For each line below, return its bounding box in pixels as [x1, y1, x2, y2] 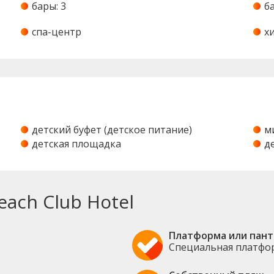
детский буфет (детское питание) [32, 123, 193, 137]
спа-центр [32, 25, 82, 39]
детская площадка [32, 137, 122, 151]
